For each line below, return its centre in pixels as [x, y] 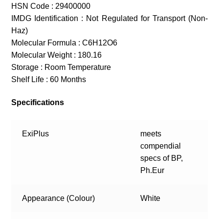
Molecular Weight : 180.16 [56, 55]
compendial [161, 146]
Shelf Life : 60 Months [48, 79]
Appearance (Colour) [59, 198]
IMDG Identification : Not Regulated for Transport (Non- [109, 18]
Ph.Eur [153, 171]
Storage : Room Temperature [61, 67]
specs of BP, [162, 158]
